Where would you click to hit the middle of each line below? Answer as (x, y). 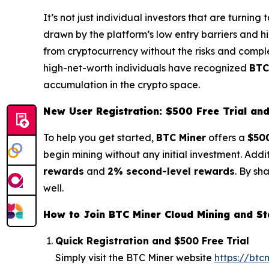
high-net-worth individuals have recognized (146, 68)
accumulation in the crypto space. (122, 85)
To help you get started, (100, 138)
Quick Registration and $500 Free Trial (152, 241)
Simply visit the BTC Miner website (135, 258)
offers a (227, 138)
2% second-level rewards (171, 171)
